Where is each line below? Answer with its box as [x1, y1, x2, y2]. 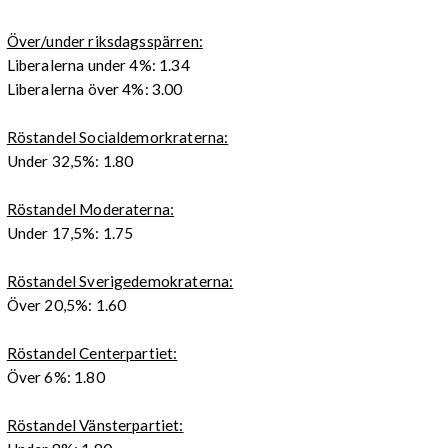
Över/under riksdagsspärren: [6, 31, 203, 50]
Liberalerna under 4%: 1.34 [6, 55, 190, 74]
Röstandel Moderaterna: [6, 199, 175, 218]
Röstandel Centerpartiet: [6, 343, 178, 362]
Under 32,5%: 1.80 [6, 151, 134, 170]
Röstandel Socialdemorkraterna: [6, 127, 229, 146]
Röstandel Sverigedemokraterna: [6, 271, 234, 290]
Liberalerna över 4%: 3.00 [6, 79, 183, 98]
